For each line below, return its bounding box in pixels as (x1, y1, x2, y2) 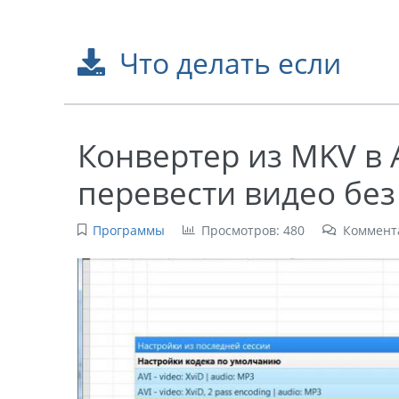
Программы (92, 222, 165, 240)
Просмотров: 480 (200, 222, 305, 240)
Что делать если (118, 44, 341, 82)
